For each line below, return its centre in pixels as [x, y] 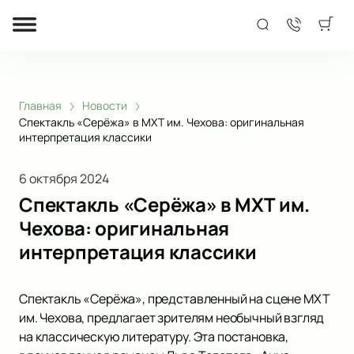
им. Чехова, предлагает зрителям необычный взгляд [172, 318]
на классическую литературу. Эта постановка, [154, 337]
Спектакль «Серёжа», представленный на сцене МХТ [175, 299]
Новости [105, 105]
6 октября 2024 [64, 179]
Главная [40, 105]
